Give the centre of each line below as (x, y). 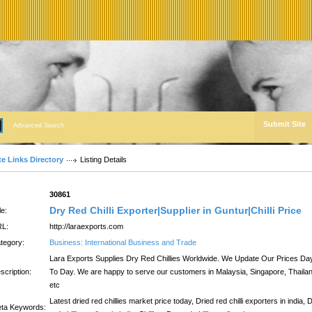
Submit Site (284, 124)
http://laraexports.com (86, 226)
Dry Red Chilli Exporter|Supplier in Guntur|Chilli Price (175, 210)
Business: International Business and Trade (123, 242)
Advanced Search (39, 125)
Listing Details (103, 159)
